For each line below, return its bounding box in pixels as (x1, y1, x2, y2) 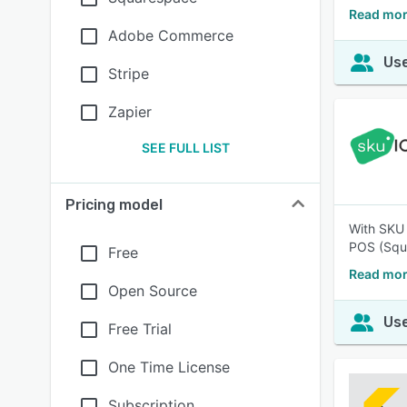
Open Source (108, 282, 197, 300)
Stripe (108, 65, 149, 83)
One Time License (108, 358, 230, 376)
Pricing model (65, 196, 163, 213)
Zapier (108, 103, 152, 121)
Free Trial (108, 320, 172, 338)
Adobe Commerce (108, 26, 233, 45)
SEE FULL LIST (141, 140, 230, 155)
